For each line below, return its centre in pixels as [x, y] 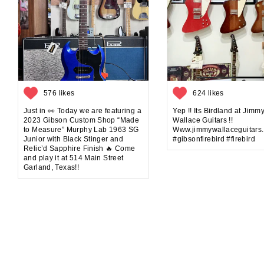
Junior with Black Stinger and [74, 139]
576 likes [59, 93]
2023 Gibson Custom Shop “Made [82, 121]
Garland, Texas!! [52, 168]
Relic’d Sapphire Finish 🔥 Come [80, 149]
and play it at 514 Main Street [74, 158]
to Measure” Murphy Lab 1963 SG [81, 130]
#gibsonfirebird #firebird [214, 139]
